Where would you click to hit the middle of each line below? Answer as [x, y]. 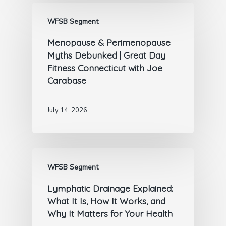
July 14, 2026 [67, 111]
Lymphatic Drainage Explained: [110, 188]
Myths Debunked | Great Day [106, 55]
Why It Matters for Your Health [110, 213]
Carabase [67, 80]
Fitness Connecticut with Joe [105, 67]
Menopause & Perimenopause [109, 42]
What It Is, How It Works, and [106, 201]
